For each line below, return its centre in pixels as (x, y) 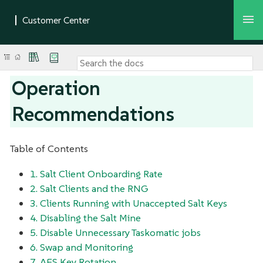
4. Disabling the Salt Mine (85, 218)
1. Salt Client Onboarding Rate (96, 174)
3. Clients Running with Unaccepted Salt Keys (129, 203)
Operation (56, 88)
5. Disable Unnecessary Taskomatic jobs (115, 233)
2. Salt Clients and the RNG (89, 189)
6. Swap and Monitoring (82, 247)
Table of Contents (49, 149)
